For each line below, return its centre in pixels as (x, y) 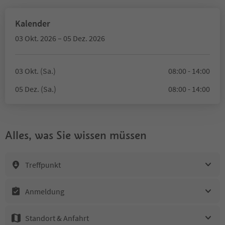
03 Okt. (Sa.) (35, 71)
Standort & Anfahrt (57, 218)
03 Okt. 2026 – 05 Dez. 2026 (60, 38)
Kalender (33, 23)
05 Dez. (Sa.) (36, 89)
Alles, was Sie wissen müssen (76, 135)
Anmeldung (45, 191)
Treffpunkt (43, 164)
